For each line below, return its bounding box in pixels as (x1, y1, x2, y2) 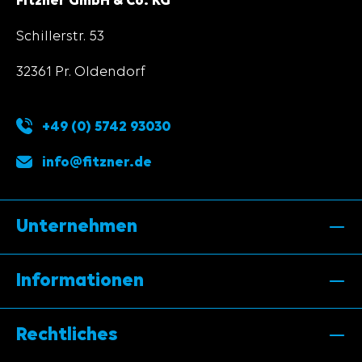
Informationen (16, 271, 144, 292)
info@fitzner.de (42, 155, 152, 170)
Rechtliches (16, 326, 118, 346)
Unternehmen (16, 217, 137, 238)
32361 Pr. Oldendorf (16, 65, 145, 80)
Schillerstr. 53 (16, 29, 104, 44)
